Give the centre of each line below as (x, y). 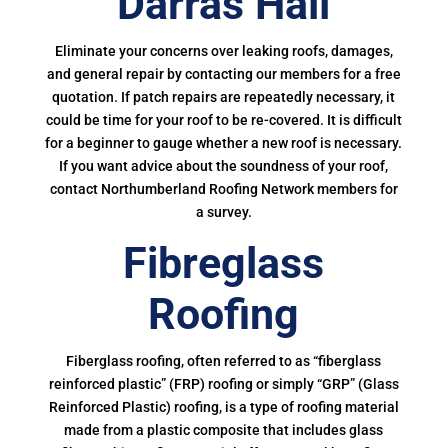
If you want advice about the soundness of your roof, (224, 166)
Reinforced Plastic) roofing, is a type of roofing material (223, 407)
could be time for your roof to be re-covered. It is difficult (223, 120)
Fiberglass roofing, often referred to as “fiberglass (224, 361)
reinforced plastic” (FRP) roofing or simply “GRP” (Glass (223, 384)
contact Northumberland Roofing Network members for (223, 189)
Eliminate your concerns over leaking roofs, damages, (223, 51)
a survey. (223, 212)
